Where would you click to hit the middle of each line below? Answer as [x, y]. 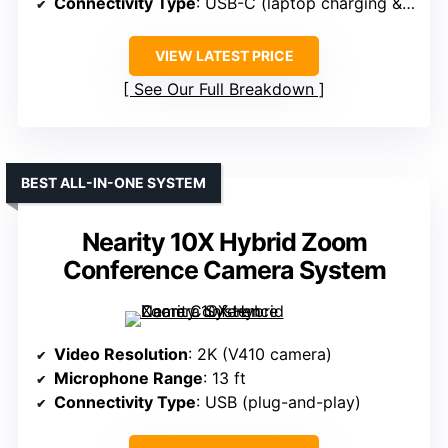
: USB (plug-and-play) [278, 402]
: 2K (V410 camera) [260, 354]
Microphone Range [128, 378]
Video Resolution [121, 354]
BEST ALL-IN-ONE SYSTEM [113, 183]
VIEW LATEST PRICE [224, 56]
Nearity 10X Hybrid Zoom [224, 242]
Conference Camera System [224, 270]
